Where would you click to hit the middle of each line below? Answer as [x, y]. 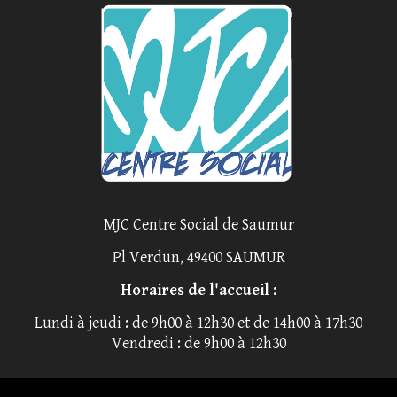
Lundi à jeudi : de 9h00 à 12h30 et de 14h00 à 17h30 [198, 323]
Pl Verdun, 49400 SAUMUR [198, 257]
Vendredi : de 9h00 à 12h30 [198, 343]
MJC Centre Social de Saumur [198, 224]
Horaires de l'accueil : [198, 290]
